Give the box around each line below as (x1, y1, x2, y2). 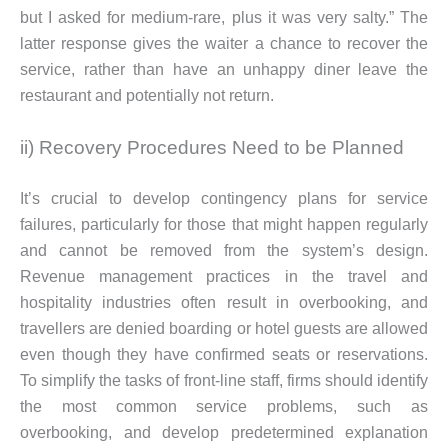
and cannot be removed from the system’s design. (20, 242, 428, 260)
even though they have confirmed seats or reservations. (20, 346, 428, 364)
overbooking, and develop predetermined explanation (20, 424, 428, 442)
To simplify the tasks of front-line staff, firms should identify (20, 372, 428, 390)
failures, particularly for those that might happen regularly (20, 216, 428, 234)
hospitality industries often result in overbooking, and (20, 294, 428, 312)
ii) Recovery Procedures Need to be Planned (20, 136, 404, 158)
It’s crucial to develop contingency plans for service (20, 190, 428, 208)
